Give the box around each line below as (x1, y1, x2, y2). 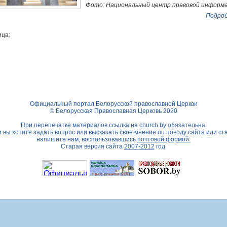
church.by (139, 122, 166, 129)
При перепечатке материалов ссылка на (20, 122, 139, 129)
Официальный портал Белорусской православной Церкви (29, 100, 198, 107)
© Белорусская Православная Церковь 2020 (50, 107, 177, 115)
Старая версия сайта (60, 143, 124, 150)
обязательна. (166, 122, 207, 129)
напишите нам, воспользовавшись (36, 136, 137, 143)
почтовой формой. (137, 136, 191, 143)
